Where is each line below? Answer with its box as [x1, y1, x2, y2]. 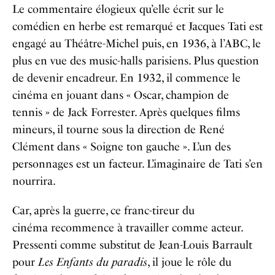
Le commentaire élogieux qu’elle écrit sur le [12, 2, 224, 16]
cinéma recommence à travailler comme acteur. [12, 221, 242, 234]
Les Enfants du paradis [38, 255, 147, 269]
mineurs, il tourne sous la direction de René [12, 123, 225, 136]
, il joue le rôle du [147, 255, 231, 269]
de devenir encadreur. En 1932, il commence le [12, 71, 241, 85]
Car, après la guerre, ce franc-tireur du [12, 204, 195, 217]
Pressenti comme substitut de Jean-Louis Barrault [12, 238, 252, 252]
